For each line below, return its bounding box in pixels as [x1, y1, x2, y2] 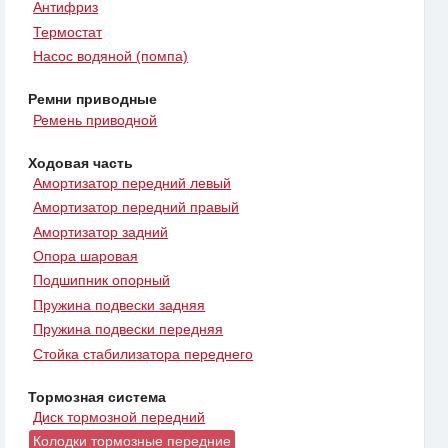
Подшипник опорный [33, 272, 171, 289]
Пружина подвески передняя [33, 321, 224, 338]
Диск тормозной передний [33, 408, 206, 425]
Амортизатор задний [33, 223, 169, 240]
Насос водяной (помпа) [33, 48, 189, 65]
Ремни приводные [28, 91, 157, 108]
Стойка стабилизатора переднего [33, 345, 254, 362]
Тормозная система [28, 388, 166, 405]
